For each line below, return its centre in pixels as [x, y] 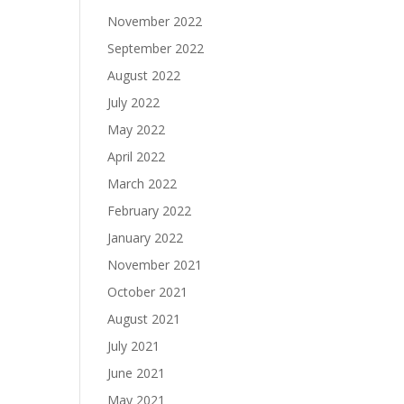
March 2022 [142, 184]
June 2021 [137, 373]
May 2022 [137, 129]
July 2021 [134, 346]
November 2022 [155, 21]
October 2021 [148, 292]
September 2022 [156, 48]
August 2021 [144, 319]
